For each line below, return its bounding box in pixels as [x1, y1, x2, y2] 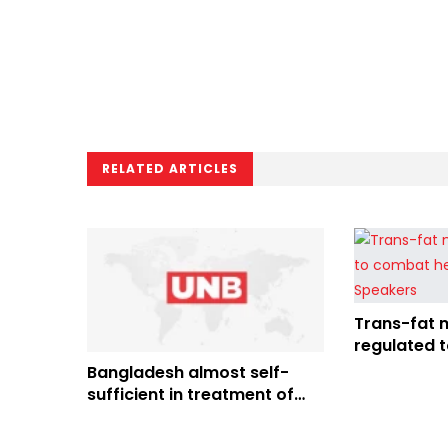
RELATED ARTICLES [102, 160, 238, 178]
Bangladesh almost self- [87, 361, 289, 385]
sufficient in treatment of [87, 383, 294, 407]
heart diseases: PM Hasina [87, 405, 301, 429]
